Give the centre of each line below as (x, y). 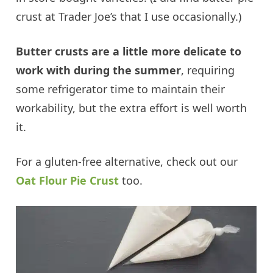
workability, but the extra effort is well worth (132, 108)
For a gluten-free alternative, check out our (127, 162)
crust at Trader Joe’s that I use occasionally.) (129, 17)
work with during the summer (99, 70)
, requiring (208, 70)
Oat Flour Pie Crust (68, 181)
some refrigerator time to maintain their (121, 89)
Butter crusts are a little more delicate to (129, 51)
